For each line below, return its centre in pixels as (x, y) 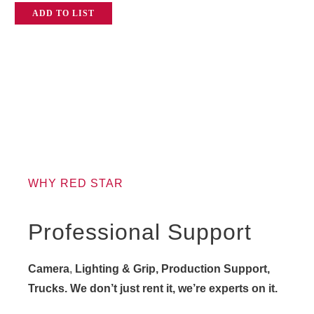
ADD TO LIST (63, 14)
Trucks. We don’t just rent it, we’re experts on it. (153, 289)
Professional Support (140, 232)
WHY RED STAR (76, 184)
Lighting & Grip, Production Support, (171, 269)
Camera (49, 269)
